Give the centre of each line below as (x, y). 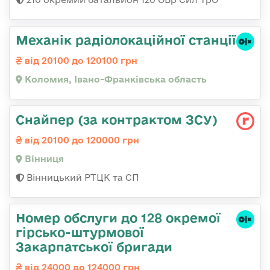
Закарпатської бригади (94, 247)
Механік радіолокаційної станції (126, 40)
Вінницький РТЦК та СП (82, 178)
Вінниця (43, 159)
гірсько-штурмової (80, 232)
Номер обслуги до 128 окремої (118, 218)
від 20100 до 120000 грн (81, 140)
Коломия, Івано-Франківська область (115, 80)
